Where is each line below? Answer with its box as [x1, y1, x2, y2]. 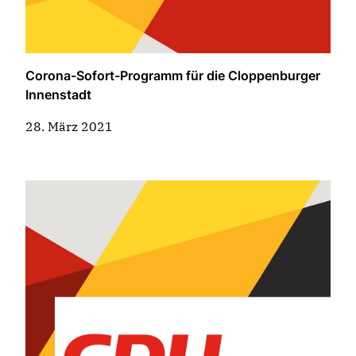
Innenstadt [25, 87, 91, 103]
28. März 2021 [25, 118, 113, 135]
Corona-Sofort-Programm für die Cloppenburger [25, 68, 320, 84]
